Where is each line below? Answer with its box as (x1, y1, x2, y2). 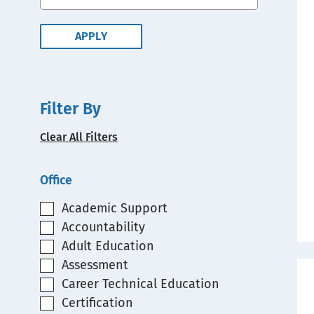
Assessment (61, 257, 128, 273)
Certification (61, 295, 133, 310)
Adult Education (61, 238, 154, 254)
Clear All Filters (40, 130, 118, 144)
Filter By (40, 99, 101, 118)
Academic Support (61, 200, 168, 216)
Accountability (61, 219, 145, 235)
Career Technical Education (61, 276, 219, 292)
